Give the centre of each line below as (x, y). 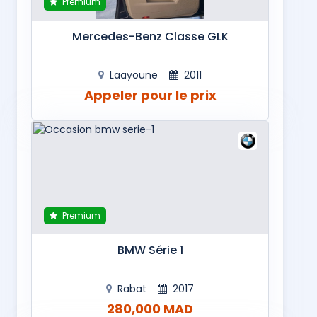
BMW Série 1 (150, 250)
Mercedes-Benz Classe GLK (150, 36)
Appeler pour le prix (150, 95)
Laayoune (134, 75)
